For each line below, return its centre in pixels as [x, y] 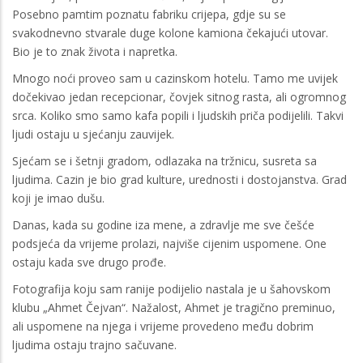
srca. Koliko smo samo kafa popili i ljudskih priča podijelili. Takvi [178, 115]
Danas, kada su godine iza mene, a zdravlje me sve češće [163, 224]
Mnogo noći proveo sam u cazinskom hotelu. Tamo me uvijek [175, 78]
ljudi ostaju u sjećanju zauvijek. [93, 134]
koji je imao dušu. [58, 198]
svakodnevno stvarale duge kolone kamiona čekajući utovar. [170, 32]
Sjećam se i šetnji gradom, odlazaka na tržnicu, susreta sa [164, 160]
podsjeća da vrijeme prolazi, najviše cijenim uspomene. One [169, 243]
